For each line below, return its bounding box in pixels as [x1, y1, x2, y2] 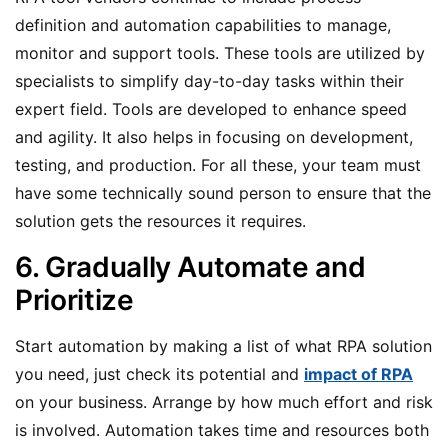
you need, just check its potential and [15, 363, 304, 384]
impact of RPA [304, 363, 413, 384]
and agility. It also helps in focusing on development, [15, 126, 413, 147]
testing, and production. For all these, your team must [15, 154, 421, 175]
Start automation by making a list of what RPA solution [15, 335, 432, 356]
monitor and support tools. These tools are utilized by [15, 42, 425, 63]
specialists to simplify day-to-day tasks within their [15, 70, 404, 91]
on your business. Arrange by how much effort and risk [15, 391, 433, 412]
